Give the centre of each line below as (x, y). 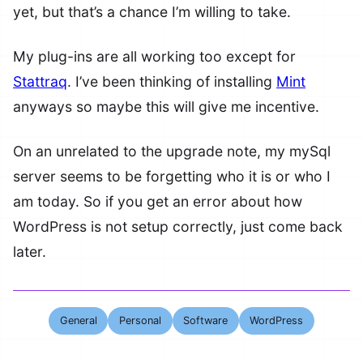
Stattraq (40, 81)
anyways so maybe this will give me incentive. (166, 107)
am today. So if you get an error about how (158, 201)
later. (30, 252)
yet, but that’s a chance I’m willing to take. (152, 12)
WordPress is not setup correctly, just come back (178, 226)
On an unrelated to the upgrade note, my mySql (172, 151)
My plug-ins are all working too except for (154, 56)
